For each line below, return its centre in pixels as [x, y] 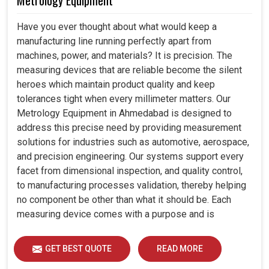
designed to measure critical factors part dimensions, [129, 229]
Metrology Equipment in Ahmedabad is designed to [124, 113]
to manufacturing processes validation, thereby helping [131, 186]
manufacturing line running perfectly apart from [114, 41]
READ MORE [180, 249]
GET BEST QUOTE [78, 249]
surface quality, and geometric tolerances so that [119, 243]
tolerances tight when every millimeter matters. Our [124, 99]
